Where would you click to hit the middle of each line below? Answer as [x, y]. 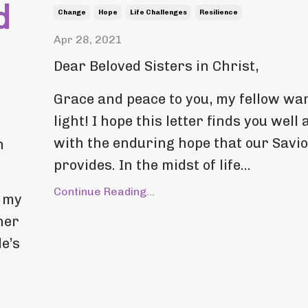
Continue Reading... [104, 191]
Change [71, 12]
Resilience [218, 12]
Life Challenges [158, 12]
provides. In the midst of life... [152, 165]
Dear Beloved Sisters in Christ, [156, 66]
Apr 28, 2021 [88, 39]
